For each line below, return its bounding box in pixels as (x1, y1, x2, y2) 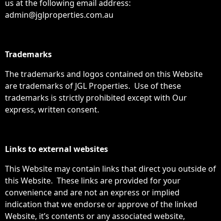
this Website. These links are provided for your (5, 175, 181, 186)
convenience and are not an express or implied (5, 187, 180, 198)
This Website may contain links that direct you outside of (5, 163, 216, 174)
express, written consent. (5, 104, 99, 115)
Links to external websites (5, 144, 108, 154)
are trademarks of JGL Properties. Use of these (5, 80, 181, 91)
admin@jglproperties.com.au (5, 9, 113, 20)
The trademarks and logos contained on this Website (5, 69, 203, 79)
